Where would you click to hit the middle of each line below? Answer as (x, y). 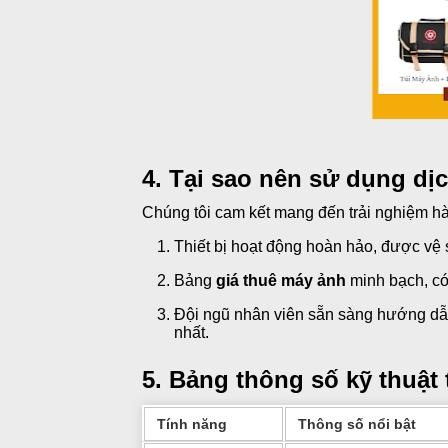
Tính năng (192, 424)
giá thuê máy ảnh (281, 281)
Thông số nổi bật (357, 424)
